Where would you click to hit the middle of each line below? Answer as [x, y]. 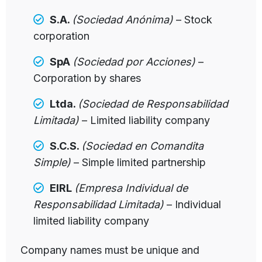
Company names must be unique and [110, 250]
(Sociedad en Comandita [143, 146]
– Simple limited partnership [140, 162]
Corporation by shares [87, 78]
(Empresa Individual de [131, 188]
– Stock [193, 19]
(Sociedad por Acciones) [134, 61]
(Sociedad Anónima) [123, 19]
